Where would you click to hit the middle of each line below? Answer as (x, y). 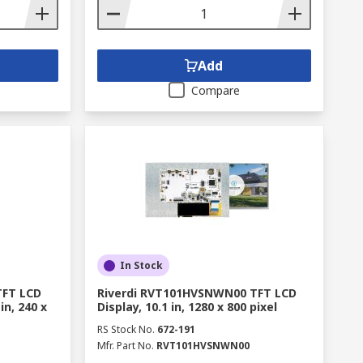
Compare (215, 90)
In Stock (141, 265)
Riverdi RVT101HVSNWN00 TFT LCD (196, 293)
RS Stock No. (126, 329)
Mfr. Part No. (125, 346)
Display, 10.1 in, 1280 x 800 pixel (187, 307)
